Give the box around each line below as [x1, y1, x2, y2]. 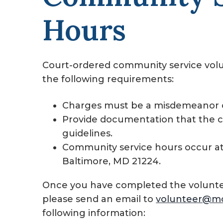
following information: [42, 208, 146, 219]
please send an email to [42, 194, 156, 205]
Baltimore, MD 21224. [62, 156, 161, 167]
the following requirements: [42, 74, 174, 85]
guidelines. [62, 128, 113, 139]
